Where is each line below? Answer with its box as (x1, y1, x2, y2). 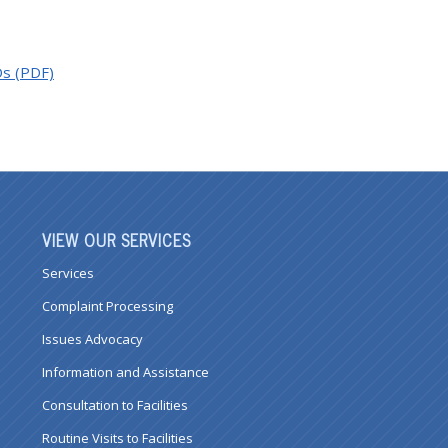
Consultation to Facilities (41, 396, 188, 415)
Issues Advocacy (41, 330, 143, 349)
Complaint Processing (41, 297, 173, 316)
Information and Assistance (41, 363, 209, 382)
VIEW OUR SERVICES (41, 226, 191, 254)
